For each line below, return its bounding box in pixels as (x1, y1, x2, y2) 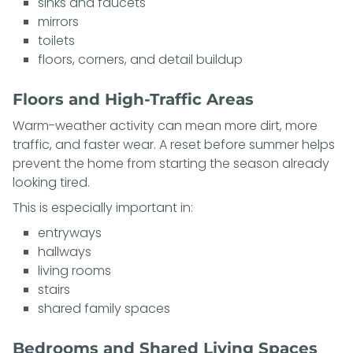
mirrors (38, 12, 79, 31)
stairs (38, 280, 70, 299)
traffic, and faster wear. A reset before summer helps (13, 135, 335, 154)
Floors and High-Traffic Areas (13, 89, 254, 109)
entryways (38, 223, 102, 242)
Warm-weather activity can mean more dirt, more (13, 116, 318, 135)
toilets (38, 31, 75, 50)
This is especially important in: (13, 198, 193, 217)
